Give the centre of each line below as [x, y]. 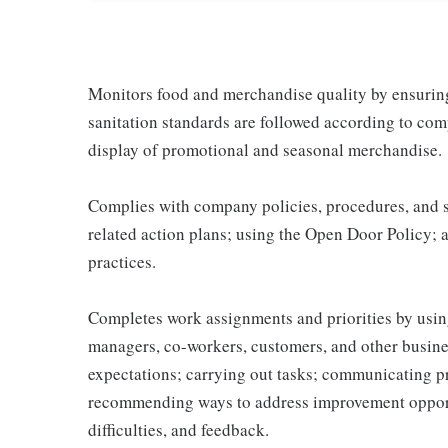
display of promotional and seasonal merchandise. [265, 149]
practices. [122, 261]
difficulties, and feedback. [178, 429]
